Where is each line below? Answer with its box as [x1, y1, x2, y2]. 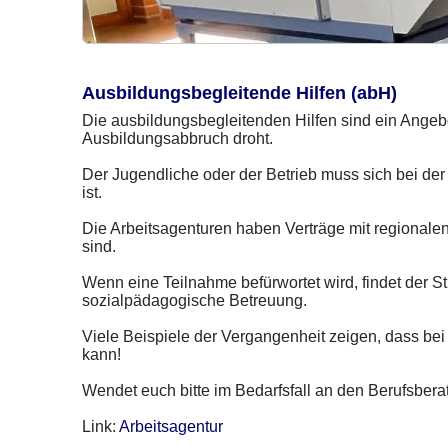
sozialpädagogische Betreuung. [82, 292, 308, 310]
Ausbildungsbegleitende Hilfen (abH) [82, 83, 398, 104]
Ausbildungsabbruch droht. [82, 130, 274, 148]
